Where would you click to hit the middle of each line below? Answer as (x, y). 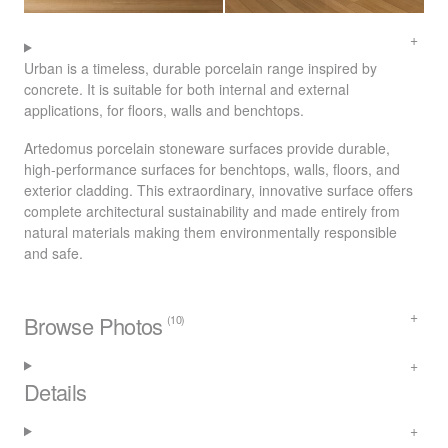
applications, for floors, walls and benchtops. (164, 109)
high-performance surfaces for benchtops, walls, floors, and (212, 169)
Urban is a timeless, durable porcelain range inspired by (200, 67)
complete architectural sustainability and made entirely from (212, 211)
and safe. (53, 253)
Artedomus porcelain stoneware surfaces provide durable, (207, 148)
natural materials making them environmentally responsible (210, 232)
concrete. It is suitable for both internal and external (186, 88)
